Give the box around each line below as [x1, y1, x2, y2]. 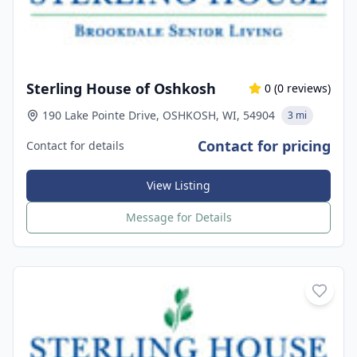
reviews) [284, 80, 331, 96]
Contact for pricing [198, 136, 331, 155]
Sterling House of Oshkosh [26, 79, 216, 98]
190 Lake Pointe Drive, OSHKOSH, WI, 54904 [42, 108, 275, 123]
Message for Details [125, 210, 232, 225]
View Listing [147, 178, 210, 193]
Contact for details [26, 138, 124, 153]
